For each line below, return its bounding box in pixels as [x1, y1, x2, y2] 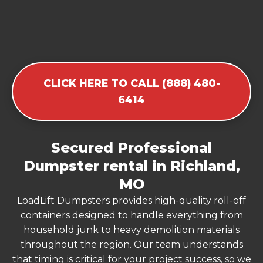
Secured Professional [51, 139, 212, 156]
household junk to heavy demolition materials [23, 224, 240, 235]
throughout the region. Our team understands [20, 238, 243, 250]
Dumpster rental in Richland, [23, 157, 240, 174]
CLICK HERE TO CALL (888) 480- [43, 76, 220, 89]
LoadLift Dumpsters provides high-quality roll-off [17, 194, 246, 206]
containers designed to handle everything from [20, 209, 243, 221]
